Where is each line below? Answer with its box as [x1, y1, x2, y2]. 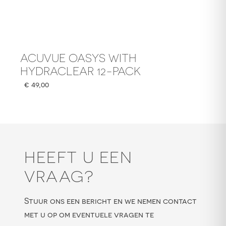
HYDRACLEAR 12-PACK [20, 65, 141, 78]
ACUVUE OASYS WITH [20, 51, 137, 65]
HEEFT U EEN [24, 148, 133, 166]
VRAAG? [24, 167, 94, 186]
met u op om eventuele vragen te [24, 210, 154, 219]
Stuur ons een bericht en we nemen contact [24, 196, 197, 205]
